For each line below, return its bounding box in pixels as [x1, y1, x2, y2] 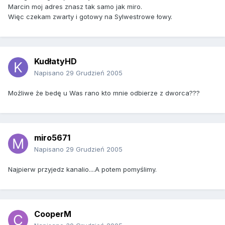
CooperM [34, 209, 71, 219]
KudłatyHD [34, 56, 77, 67]
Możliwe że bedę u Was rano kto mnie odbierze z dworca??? [8, 89, 200, 97]
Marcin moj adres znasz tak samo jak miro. [8, 3, 142, 11]
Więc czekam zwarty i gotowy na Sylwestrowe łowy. [8, 13, 172, 21]
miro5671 [34, 133, 70, 143]
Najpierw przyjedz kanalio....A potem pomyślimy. [8, 165, 157, 174]
